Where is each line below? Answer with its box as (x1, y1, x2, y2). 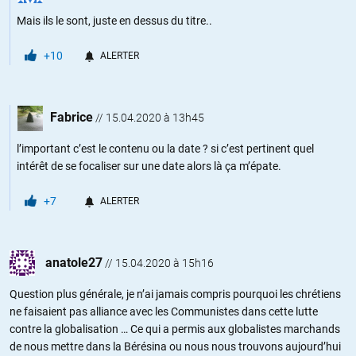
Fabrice (50, 109, 93, 125)
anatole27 (45, 254, 103, 270)
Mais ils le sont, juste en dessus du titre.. (17, 14, 212, 27)
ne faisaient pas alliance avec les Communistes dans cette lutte (10, 304, 318, 318)
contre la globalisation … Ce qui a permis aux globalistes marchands (10, 322, 340, 335)
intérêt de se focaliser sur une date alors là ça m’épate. (17, 159, 281, 172)
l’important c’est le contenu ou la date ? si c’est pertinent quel (17, 141, 314, 155)
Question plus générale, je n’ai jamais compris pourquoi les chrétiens (10, 287, 341, 300)
